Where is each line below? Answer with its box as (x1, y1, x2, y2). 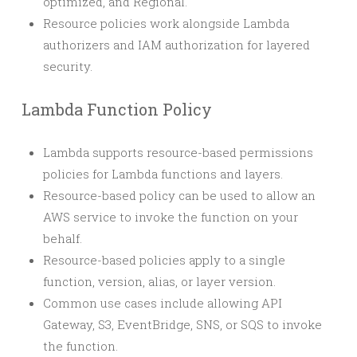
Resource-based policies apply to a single (43, 252, 285, 268)
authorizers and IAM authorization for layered (43, 37, 310, 53)
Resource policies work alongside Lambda (43, 15, 289, 31)
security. (43, 58, 92, 74)
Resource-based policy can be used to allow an (43, 187, 316, 203)
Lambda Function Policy (22, 99, 212, 120)
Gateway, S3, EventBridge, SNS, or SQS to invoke (43, 316, 322, 332)
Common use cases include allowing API (43, 295, 282, 311)
